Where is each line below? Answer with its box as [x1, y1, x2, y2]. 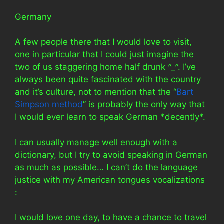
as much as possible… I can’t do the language [15, 162, 198, 172]
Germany [15, 11, 51, 22]
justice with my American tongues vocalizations [15, 174, 205, 185]
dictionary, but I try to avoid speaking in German [15, 149, 207, 160]
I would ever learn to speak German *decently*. [15, 112, 205, 122]
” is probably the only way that [83, 99, 205, 109]
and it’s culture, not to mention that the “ [15, 87, 176, 97]
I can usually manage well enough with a [15, 137, 177, 147]
